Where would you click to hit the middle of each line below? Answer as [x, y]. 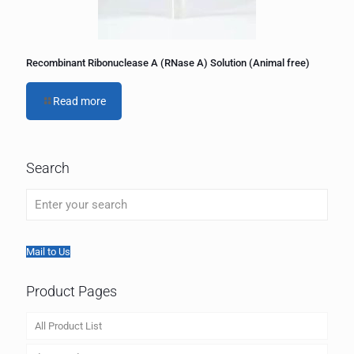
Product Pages [72, 291]
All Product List [68, 326]
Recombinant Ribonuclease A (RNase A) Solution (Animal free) [168, 63]
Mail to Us [48, 252]
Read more [79, 101]
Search [48, 168]
